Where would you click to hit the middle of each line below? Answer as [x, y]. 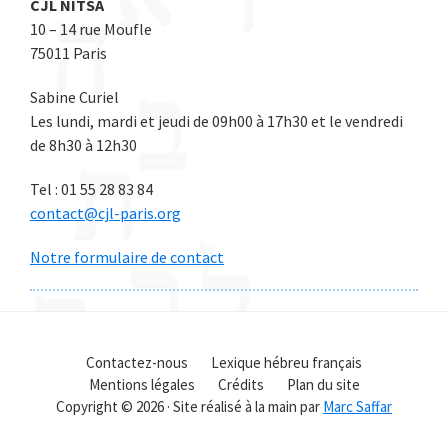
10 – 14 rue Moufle [91, 28]
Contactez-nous [137, 362]
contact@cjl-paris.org [105, 212]
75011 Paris [68, 52]
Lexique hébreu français [286, 362]
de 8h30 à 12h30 [83, 144]
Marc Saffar [357, 406]
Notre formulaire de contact [127, 256]
